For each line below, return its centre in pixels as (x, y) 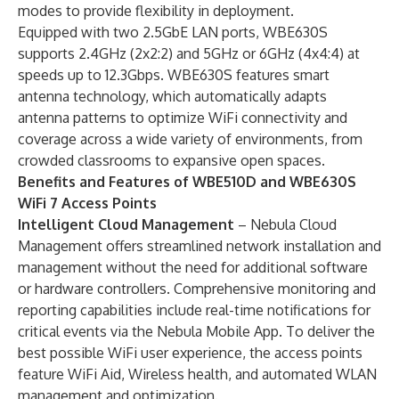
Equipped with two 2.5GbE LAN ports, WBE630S (173, 32)
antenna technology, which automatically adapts (172, 96)
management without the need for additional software (193, 267)
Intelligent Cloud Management (126, 224)
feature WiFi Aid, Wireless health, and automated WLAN (197, 374)
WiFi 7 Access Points (87, 203)
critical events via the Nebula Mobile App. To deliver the (196, 331)
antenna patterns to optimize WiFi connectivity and (183, 118)
